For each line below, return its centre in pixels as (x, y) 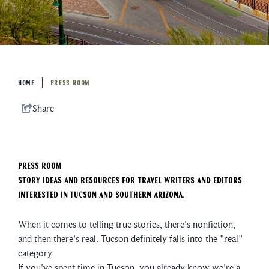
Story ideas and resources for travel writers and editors (130, 181)
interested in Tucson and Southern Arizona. (101, 196)
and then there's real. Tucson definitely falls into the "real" (130, 239)
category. (37, 253)
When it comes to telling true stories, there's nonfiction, (127, 225)
